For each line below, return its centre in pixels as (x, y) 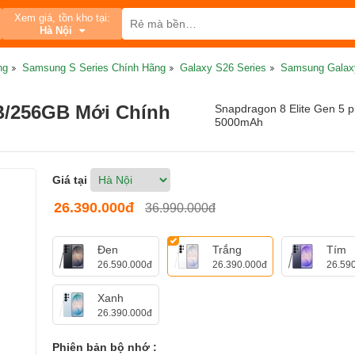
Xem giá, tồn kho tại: (62, 18)
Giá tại (70, 180)
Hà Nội (57, 31)
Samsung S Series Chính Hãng (94, 68)
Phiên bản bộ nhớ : (105, 347)
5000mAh (239, 122)
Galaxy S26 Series (223, 68)
